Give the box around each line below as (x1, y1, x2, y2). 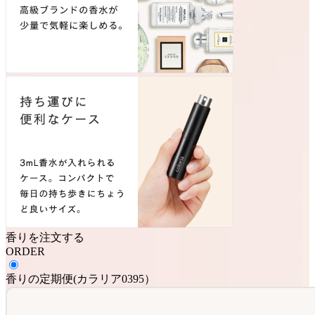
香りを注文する (6, 231, 84, 243)
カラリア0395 (77, 272, 144, 285)
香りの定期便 (6, 272, 73, 285)
